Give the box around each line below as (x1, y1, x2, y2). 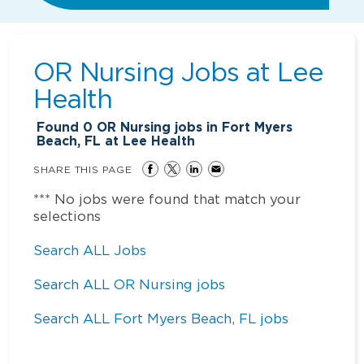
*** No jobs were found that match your (33, 191, 301, 206)
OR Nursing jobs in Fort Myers (93, 118, 293, 136)
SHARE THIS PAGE (33, 163, 132, 175)
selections (33, 208, 102, 223)
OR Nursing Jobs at (33, 57, 277, 85)
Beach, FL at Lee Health (37, 132, 196, 149)
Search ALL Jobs (33, 242, 147, 258)
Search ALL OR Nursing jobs (33, 276, 226, 292)
